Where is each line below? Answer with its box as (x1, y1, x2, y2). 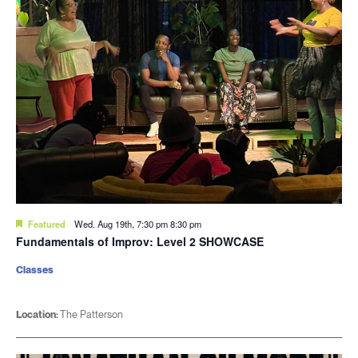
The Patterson (60, 308, 123, 320)
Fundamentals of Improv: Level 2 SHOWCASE (16, 233, 264, 249)
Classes (16, 264, 54, 276)
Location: (16, 308, 60, 320)
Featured (28, 217, 68, 230)
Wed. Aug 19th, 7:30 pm (74, 217, 170, 230)
